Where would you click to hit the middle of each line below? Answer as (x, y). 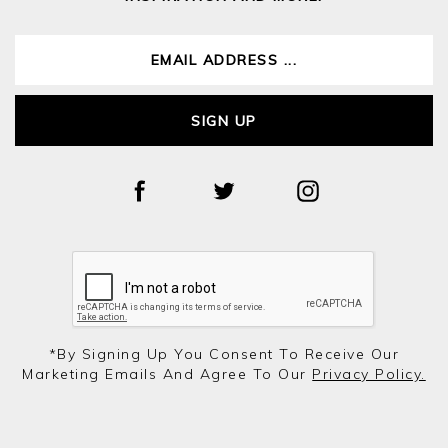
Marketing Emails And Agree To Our (167, 374)
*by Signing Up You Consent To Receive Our (224, 354)
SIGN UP (224, 120)
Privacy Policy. (369, 374)
